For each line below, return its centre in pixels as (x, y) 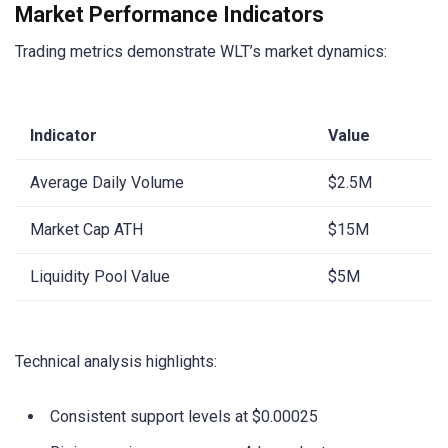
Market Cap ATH (86, 229)
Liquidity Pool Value (100, 276)
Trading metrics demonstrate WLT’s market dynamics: (201, 52)
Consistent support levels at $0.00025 (184, 417)
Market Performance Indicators (169, 15)
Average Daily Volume (107, 182)
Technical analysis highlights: (116, 361)
